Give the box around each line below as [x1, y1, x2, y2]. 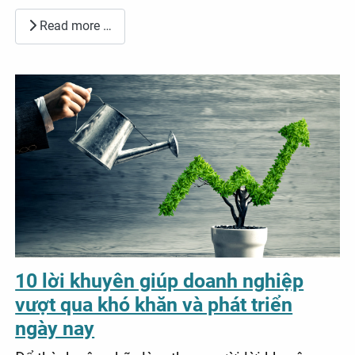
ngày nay [15, 316, 95, 340]
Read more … [36, 18, 113, 34]
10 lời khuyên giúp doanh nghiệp [15, 269, 304, 292]
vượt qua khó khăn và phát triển [15, 292, 293, 316]
